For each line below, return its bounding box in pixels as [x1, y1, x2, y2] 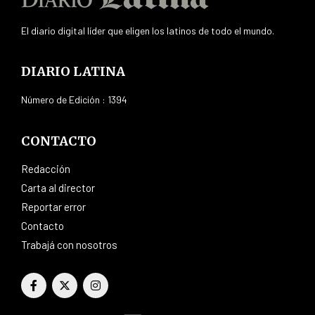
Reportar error [21, 200, 86, 213]
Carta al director [21, 181, 95, 194]
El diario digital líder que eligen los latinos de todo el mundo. [21, 24, 274, 37]
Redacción [21, 162, 70, 175]
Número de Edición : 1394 [21, 93, 127, 105]
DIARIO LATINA [21, 63, 125, 79]
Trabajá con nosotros [21, 238, 117, 251]
